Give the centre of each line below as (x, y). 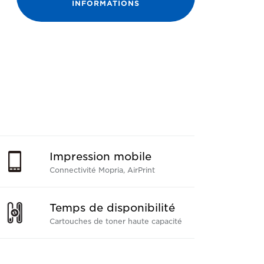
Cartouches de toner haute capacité (115, 221)
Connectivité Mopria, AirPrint (102, 170)
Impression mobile (100, 156)
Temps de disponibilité (112, 208)
